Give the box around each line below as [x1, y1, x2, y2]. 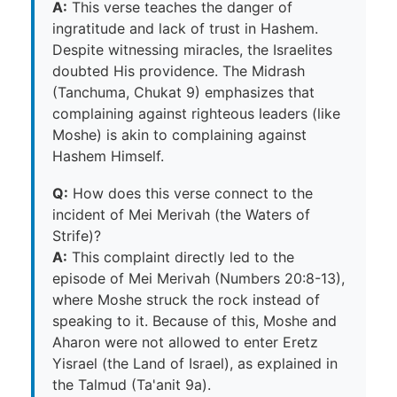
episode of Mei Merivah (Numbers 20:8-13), [52, 269, 345, 287]
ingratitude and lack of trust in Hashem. [52, 19, 318, 37]
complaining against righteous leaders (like [52, 104, 340, 122]
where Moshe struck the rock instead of [52, 290, 320, 308]
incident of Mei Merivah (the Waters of [52, 205, 310, 223]
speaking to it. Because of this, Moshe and [52, 311, 337, 330]
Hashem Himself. [52, 146, 164, 165]
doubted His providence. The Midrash [52, 61, 305, 80]
